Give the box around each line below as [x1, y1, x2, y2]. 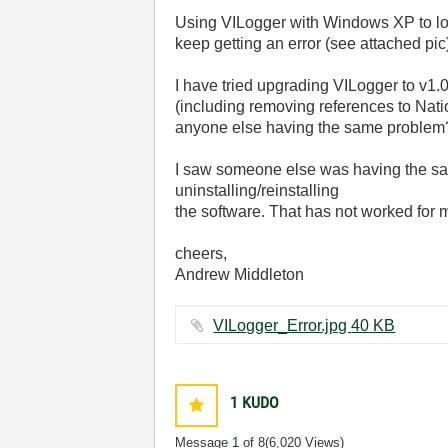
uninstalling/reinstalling [175, 182, 340, 199]
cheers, [175, 245, 228, 262]
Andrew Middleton [175, 266, 305, 283]
